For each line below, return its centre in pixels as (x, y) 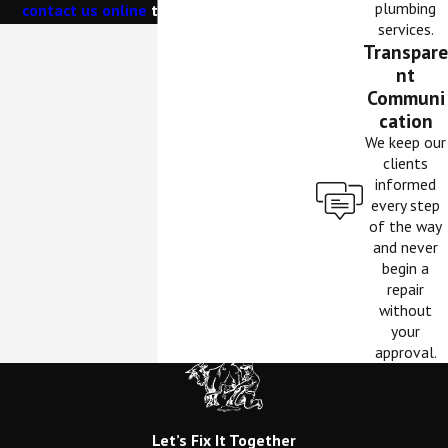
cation (405, 120)
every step (405, 204)
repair (405, 288)
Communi (405, 97)
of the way (405, 225)
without (405, 309)
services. (405, 28)
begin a (405, 267)
